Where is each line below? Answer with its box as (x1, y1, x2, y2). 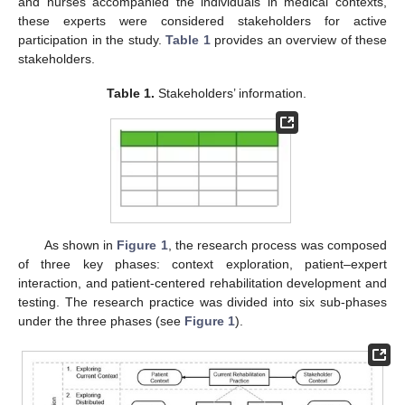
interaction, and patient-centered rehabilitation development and (18, 275, 387, 290)
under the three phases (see (18, 313, 184, 328)
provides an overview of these (210, 33, 387, 47)
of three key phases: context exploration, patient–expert (18, 256, 387, 271)
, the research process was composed (167, 237, 388, 252)
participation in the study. (18, 33, 165, 47)
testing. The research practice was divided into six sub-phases (18, 294, 387, 309)
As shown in (43, 237, 118, 252)
